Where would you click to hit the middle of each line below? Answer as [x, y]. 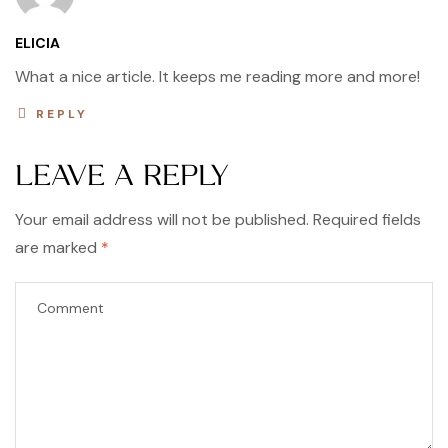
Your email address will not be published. [162, 220]
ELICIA [37, 43]
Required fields [367, 220]
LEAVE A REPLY [122, 176]
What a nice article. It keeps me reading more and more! [217, 77]
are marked [58, 248]
